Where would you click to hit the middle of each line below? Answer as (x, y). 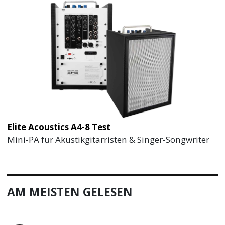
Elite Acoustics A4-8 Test (59, 127)
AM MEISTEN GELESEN (70, 192)
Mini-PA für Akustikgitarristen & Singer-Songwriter (108, 140)
